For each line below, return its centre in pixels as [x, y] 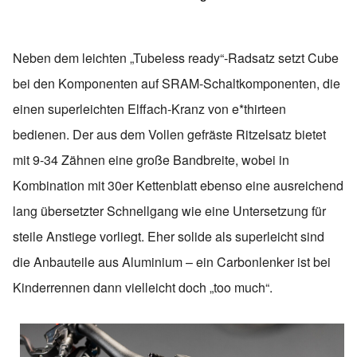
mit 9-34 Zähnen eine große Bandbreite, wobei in [151, 159]
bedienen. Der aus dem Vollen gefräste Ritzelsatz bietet [169, 134]
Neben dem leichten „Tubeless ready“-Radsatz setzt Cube [176, 57]
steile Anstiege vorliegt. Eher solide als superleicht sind [169, 236]
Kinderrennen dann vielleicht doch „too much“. [143, 287]
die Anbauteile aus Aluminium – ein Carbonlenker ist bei [172, 261]
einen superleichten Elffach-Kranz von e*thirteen [149, 108]
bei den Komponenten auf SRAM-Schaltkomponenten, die [177, 83]
